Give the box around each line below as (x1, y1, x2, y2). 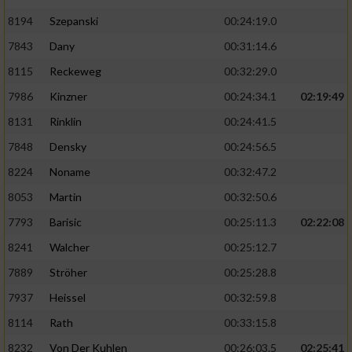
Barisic (49, 215, 82, 229)
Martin (49, 190, 82, 204)
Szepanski (49, 14, 98, 28)
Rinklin (49, 115, 82, 129)
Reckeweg (49, 64, 101, 79)
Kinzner (49, 90, 87, 104)
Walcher (49, 240, 90, 255)
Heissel (49, 291, 86, 305)
